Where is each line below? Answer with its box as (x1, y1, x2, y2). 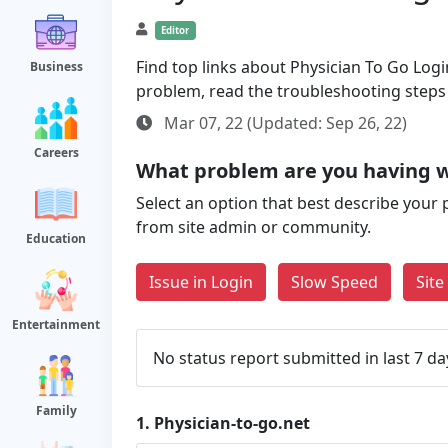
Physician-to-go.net (154, 412, 310, 434)
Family (35, 402, 77, 419)
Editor (161, 24, 190, 37)
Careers (33, 144, 79, 161)
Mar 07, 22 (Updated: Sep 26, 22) (160, 112, 407, 134)
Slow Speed (291, 271, 378, 293)
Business (29, 58, 83, 75)
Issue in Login (149, 271, 253, 293)
